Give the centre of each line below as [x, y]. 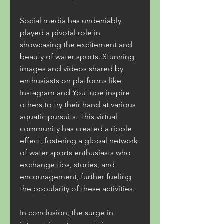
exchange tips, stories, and [67, 165]
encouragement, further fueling [76, 177]
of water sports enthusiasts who [75, 153]
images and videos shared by [72, 69]
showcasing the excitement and [76, 45]
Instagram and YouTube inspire [75, 93]
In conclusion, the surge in [67, 213]
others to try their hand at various [78, 105]
